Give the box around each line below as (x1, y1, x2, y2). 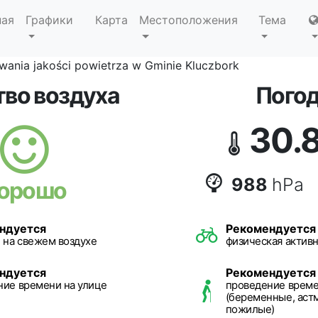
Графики (25, 13, 73, 27)
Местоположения (138, 13, 238, 27)
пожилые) (225, 302, 275, 316)
